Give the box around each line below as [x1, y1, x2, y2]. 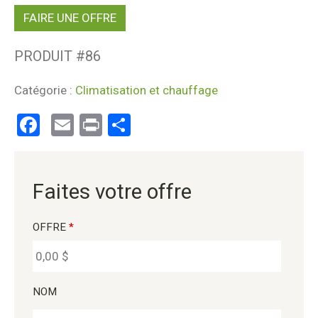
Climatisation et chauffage [75, 83, 218, 98]
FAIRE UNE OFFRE [23, 10, 116, 25]
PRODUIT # [14, 48, 85, 65]
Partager [131, 111, 217, 139]
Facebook [40, 111, 134, 139]
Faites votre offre [32, 178, 192, 204]
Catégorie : [14, 83, 75, 98]
